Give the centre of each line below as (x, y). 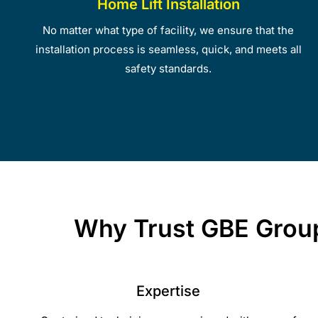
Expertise (169, 291)
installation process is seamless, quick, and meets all (168, 49)
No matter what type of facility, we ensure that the (169, 30)
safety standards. (169, 68)
